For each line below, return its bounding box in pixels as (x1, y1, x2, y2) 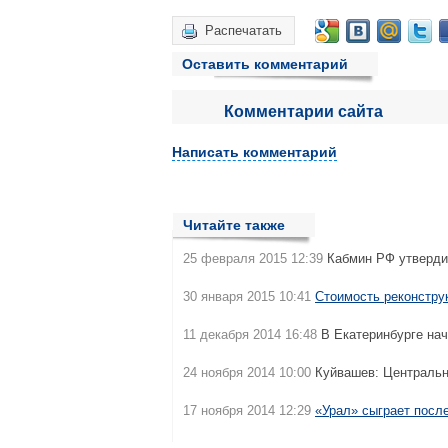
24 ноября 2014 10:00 (183, 365, 311, 380)
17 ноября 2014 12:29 (183, 403, 311, 418)
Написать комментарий (172, 144, 337, 160)
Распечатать (205, 23, 282, 38)
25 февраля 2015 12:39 (183, 251, 323, 266)
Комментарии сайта (223, 103, 383, 120)
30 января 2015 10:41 (183, 289, 311, 304)
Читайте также (183, 217, 285, 233)
